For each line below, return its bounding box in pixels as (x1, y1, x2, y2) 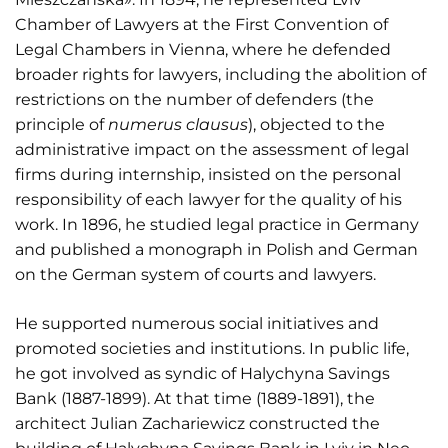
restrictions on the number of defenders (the (15, 89, 374, 109)
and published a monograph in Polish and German (15, 239, 418, 259)
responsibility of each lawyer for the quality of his (15, 189, 402, 209)
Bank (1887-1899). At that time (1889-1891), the (15, 388, 375, 408)
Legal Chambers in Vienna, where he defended (15, 39, 391, 59)
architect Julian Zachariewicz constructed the (15, 413, 380, 433)
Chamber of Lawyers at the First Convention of (15, 14, 388, 34)
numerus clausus (108, 114, 248, 134)
